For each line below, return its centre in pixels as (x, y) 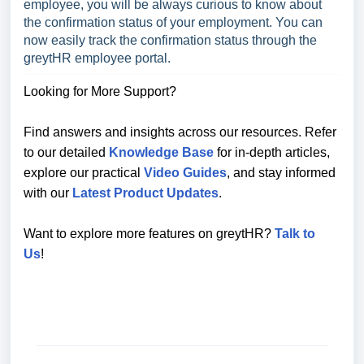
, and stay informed (281, 173)
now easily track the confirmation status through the (170, 40)
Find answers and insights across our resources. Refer (180, 132)
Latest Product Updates (145, 193)
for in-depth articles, (272, 152)
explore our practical (84, 173)
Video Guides (185, 173)
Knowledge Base (161, 152)
